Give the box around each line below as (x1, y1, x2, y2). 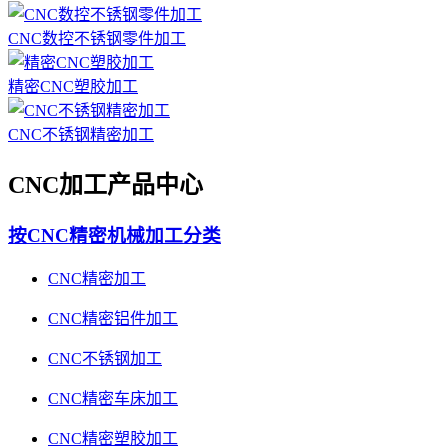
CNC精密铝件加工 (48, 310, 178, 328)
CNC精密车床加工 (48, 390, 178, 408)
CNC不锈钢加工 (48, 350, 162, 368)
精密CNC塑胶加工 (8, 77, 138, 95)
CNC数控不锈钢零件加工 (8, 29, 186, 47)
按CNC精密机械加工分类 (8, 224, 221, 246)
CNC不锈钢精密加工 (8, 125, 154, 143)
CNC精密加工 (48, 270, 146, 288)
